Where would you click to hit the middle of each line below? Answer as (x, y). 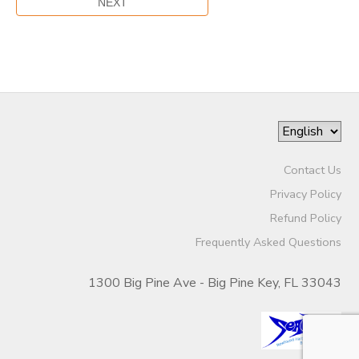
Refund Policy (305, 218)
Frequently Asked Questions (268, 242)
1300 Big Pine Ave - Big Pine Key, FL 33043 (214, 283)
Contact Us (312, 170)
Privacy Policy (305, 194)
